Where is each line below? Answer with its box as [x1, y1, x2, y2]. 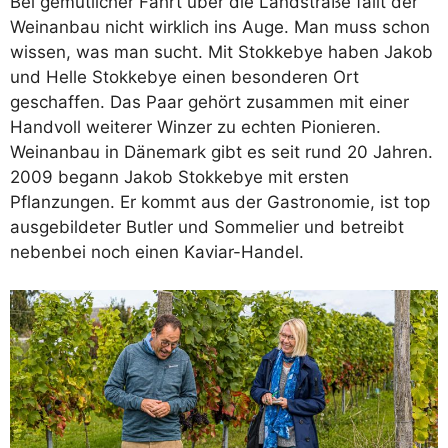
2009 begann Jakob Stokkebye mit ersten [10, 166, 349, 187]
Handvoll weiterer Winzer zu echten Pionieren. [10, 116, 381, 137]
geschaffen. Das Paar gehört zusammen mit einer [10, 91, 409, 112]
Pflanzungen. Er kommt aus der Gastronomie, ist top [10, 191, 430, 212]
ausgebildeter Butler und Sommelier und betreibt [10, 216, 404, 237]
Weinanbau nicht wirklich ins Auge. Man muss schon [10, 16, 430, 37]
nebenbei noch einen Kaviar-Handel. [10, 241, 304, 262]
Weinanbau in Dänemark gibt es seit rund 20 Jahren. [10, 141, 433, 162]
